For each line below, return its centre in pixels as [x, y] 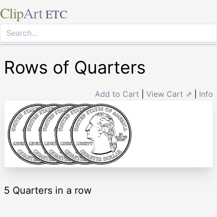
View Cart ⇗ [169, 94]
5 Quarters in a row [48, 191]
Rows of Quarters [75, 67]
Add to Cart [117, 94]
